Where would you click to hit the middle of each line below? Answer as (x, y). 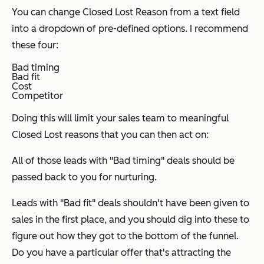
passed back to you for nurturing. (84, 177)
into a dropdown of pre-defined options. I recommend (130, 29)
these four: (35, 45)
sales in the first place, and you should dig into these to (131, 220)
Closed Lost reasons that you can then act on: (110, 135)
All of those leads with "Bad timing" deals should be (123, 161)
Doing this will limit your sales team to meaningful (120, 118)
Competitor (37, 96)
